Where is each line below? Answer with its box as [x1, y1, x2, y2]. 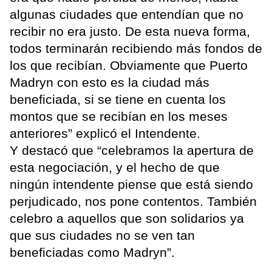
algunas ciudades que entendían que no [10, 7, 243, 22]
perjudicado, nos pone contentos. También [10, 194, 257, 209]
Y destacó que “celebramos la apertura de [10, 143, 254, 158]
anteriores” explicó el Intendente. [10, 126, 200, 141]
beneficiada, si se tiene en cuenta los [10, 92, 226, 107]
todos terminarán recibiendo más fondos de [10, 41, 262, 56]
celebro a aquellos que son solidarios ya [10, 211, 244, 226]
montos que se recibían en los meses [10, 109, 228, 124]
